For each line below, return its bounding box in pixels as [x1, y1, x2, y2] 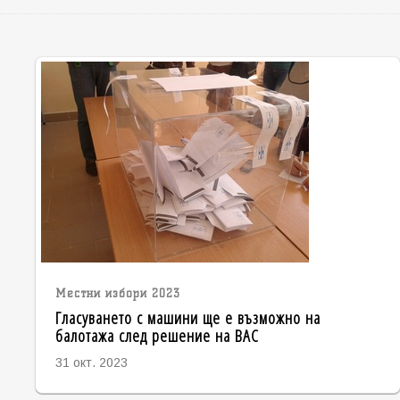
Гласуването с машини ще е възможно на [54, 305, 321, 330]
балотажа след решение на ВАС [54, 323, 259, 348]
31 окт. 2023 [54, 355, 128, 371]
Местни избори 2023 [54, 287, 180, 301]
